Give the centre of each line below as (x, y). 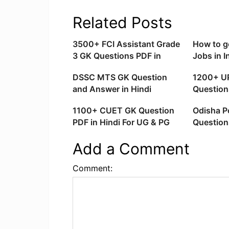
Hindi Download (104, 68)
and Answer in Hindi (112, 89)
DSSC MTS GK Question (120, 77)
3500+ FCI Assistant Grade (126, 44)
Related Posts (122, 23)
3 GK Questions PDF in (117, 56)
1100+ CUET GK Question (123, 111)
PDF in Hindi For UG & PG (121, 122)
